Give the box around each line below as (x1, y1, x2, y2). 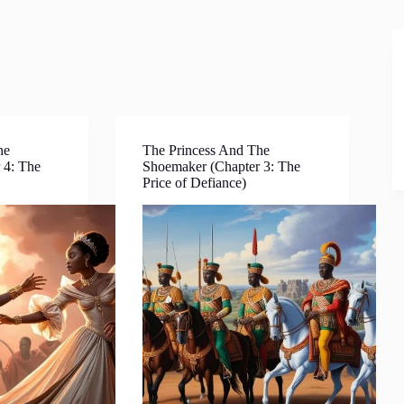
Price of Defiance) (142, 175, 247, 190)
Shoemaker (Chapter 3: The (142, 159, 301, 174)
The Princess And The (142, 142, 271, 158)
